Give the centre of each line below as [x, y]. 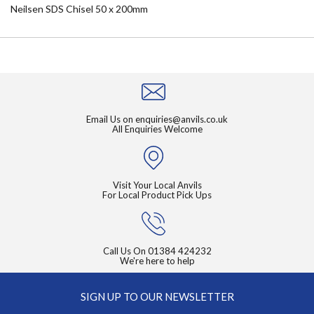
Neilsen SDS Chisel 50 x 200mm [79, 8]
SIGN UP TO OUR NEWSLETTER [157, 297]
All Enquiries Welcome [157, 129]
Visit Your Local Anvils [157, 185]
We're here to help [157, 261]
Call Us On [125, 251]
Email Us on [111, 120]
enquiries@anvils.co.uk [182, 120]
